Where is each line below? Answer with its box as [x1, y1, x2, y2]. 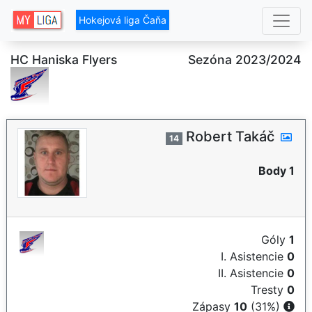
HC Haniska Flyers [10, 52, 117, 67]
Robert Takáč [186, 128, 274, 145]
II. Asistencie [218, 266, 287, 280]
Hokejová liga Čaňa [79, 14, 167, 26]
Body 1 [258, 164, 295, 178]
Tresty [251, 283, 287, 297]
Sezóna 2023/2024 [188, 52, 302, 67]
